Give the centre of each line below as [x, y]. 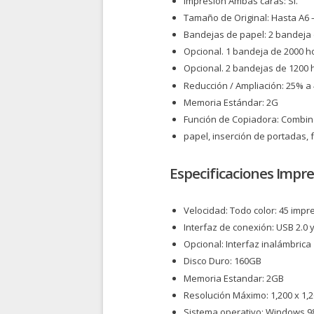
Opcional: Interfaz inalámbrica [247, 244]
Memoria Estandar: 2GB [234, 278]
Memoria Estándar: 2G [231, 102]
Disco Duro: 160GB [223, 261]
